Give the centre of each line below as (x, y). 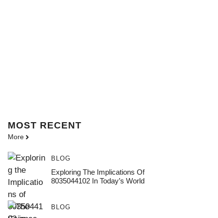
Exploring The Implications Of (98, 172)
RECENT (61, 125)
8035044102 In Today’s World (98, 181)
